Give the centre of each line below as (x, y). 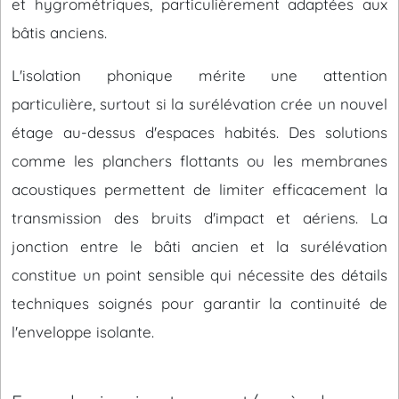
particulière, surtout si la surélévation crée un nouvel (199, 104)
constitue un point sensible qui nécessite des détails (199, 275)
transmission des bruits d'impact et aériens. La (199, 218)
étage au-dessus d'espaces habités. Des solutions (199, 132)
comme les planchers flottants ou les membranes (199, 161)
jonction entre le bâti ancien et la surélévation (199, 246)
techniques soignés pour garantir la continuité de (199, 303)
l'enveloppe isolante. (83, 332)
